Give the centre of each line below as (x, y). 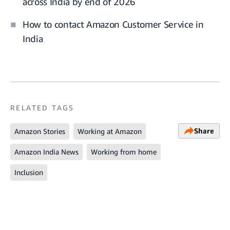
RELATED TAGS (42, 107)
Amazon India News (46, 151)
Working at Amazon (110, 131)
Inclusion (29, 172)
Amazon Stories (40, 131)
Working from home (124, 151)
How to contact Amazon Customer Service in (113, 24)
